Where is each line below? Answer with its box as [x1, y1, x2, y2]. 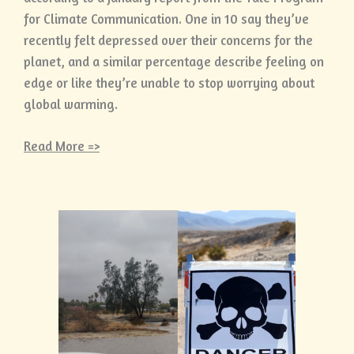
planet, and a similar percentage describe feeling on [24, 54, 324, 70]
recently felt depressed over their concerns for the [24, 32, 313, 49]
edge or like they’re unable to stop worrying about [24, 75, 314, 92]
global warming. [24, 96, 118, 113]
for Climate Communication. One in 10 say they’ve [24, 11, 309, 28]
